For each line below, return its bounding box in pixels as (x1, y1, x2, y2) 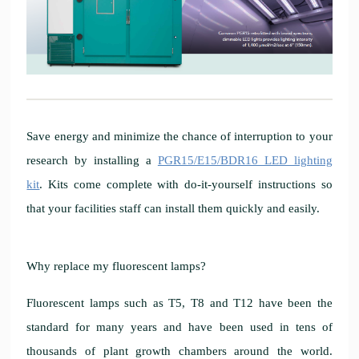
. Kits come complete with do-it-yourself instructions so (39, 177, 333, 191)
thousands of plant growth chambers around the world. (26, 344, 333, 357)
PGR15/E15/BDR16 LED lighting (157, 153, 333, 167)
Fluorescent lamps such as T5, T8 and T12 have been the (26, 296, 333, 309)
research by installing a (26, 153, 158, 167)
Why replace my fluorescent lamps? (26, 259, 207, 272)
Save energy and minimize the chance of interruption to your (26, 129, 333, 143)
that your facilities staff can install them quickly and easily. (26, 201, 321, 215)
